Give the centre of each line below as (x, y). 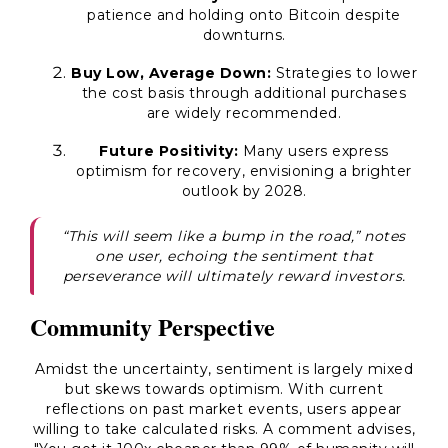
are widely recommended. (244, 113)
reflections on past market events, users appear (224, 409)
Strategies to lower (344, 73)
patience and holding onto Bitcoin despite (244, 15)
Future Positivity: (169, 151)
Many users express (313, 151)
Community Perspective (152, 326)
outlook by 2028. (244, 191)
